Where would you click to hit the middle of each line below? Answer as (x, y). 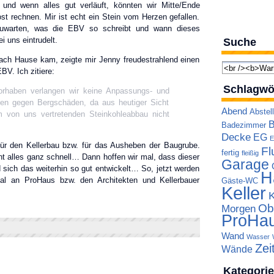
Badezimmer (243, 125)
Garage (245, 165)
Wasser (258, 237)
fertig (230, 153)
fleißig (250, 153)
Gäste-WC (239, 181)
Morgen (238, 209)
